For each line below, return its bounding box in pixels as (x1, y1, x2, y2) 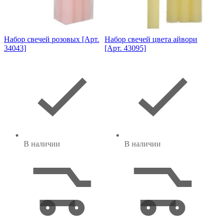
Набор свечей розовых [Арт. (4, 35, 99, 43)
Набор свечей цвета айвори (105, 35, 197, 43)
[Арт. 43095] (105, 43, 146, 52)
